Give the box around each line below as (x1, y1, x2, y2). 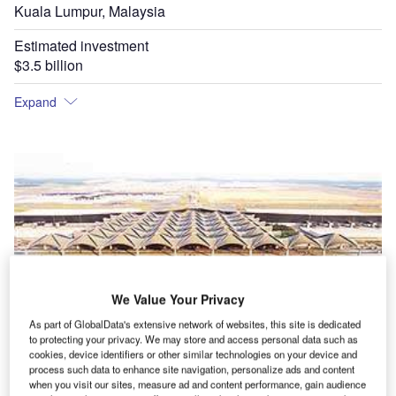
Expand (14, 93, 57, 110)
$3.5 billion (14, 55, 83, 75)
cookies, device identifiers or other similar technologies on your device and (29, 346, 358, 362)
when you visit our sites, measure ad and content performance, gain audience (29, 377, 367, 392)
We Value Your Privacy (110, 290, 245, 308)
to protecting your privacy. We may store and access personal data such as (29, 331, 359, 346)
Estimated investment (14, 35, 148, 56)
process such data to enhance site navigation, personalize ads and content (29, 362, 355, 377)
